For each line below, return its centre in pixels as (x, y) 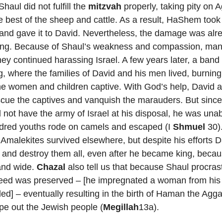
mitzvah (105, 6)
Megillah (121, 207)
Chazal (51, 167)
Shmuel (189, 127)
